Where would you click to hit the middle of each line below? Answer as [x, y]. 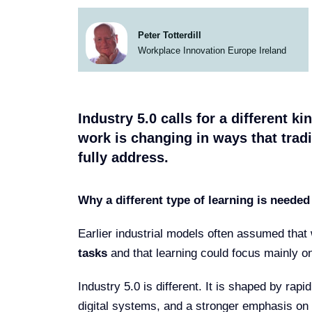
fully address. [123, 158]
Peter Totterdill [169, 36]
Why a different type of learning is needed [194, 200]
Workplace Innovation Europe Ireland [212, 51]
